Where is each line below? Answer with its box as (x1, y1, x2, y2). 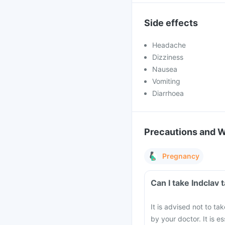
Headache (152, 41, 186, 49)
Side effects (144, 18, 198, 28)
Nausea (152, 65, 177, 73)
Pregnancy (162, 152, 199, 160)
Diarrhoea (152, 89, 184, 97)
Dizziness (152, 53, 183, 61)
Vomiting (152, 77, 180, 85)
